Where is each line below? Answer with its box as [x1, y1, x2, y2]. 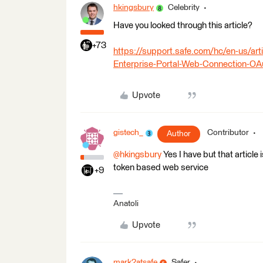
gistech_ [113, 129, 143, 137]
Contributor [207, 129, 249, 137]
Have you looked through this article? [113, 21, 252, 30]
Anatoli [113, 200, 139, 208]
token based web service [113, 163, 208, 172]
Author [167, 130, 191, 138]
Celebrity [168, 4, 200, 12]
